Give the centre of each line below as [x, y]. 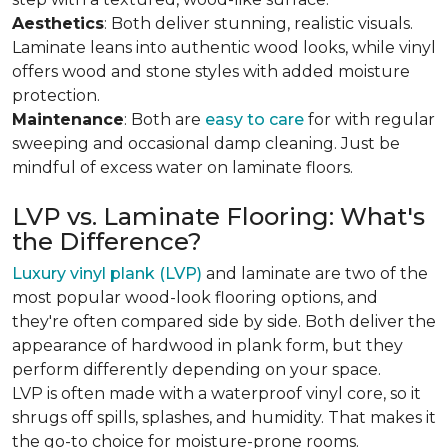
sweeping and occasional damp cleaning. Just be [206, 143]
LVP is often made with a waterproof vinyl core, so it [216, 393]
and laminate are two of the [315, 273]
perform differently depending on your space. [196, 369]
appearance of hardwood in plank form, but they [207, 345]
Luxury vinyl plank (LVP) [107, 273]
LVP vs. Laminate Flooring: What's [218, 216]
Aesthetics [58, 23]
